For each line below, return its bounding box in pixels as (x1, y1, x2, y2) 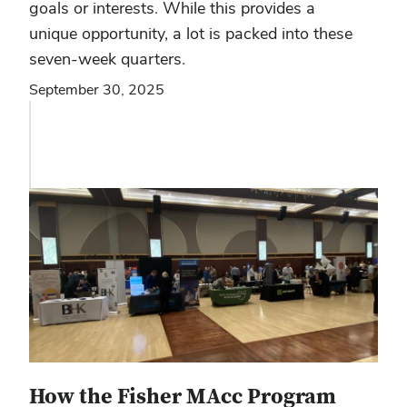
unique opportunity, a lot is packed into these (29, 23, 352, 44)
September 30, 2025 (29, 80, 164, 99)
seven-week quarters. (29, 48, 190, 69)
